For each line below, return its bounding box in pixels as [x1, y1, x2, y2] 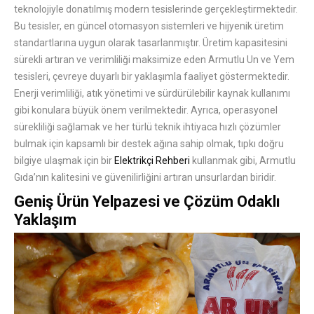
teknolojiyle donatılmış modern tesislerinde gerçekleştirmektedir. [14, 4, 298, 15]
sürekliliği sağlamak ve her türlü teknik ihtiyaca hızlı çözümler [14, 121, 281, 133]
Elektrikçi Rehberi [114, 155, 190, 167]
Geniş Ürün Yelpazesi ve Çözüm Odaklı [14, 193, 280, 211]
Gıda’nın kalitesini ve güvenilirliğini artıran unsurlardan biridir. [14, 172, 276, 184]
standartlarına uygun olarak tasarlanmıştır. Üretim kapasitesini [14, 37, 287, 49]
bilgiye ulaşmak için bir [14, 155, 114, 167]
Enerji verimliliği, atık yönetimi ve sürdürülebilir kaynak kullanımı [14, 88, 290, 100]
